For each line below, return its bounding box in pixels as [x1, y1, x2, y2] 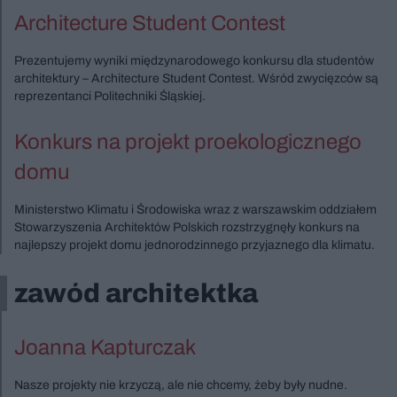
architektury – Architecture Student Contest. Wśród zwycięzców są [14, 72, 378, 85]
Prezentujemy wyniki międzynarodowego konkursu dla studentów [14, 54, 374, 67]
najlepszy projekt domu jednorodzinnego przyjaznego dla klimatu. [14, 238, 375, 252]
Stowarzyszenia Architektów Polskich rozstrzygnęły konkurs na [14, 221, 360, 234]
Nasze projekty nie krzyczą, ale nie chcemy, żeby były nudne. [14, 378, 347, 392]
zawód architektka [14, 279, 258, 307]
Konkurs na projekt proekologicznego [14, 130, 362, 153]
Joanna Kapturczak [14, 336, 196, 359]
